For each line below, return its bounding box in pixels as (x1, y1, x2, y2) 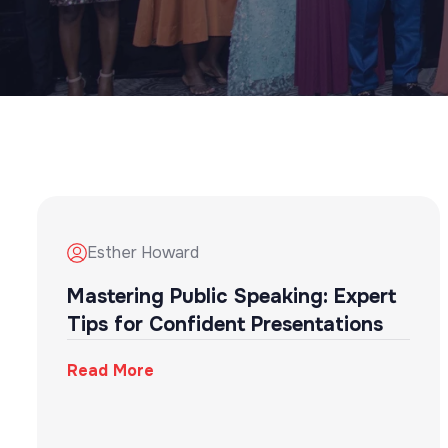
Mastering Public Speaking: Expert (67, 284, 396, 309)
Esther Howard (87, 242, 199, 263)
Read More (67, 360, 154, 381)
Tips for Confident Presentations (67, 312, 383, 337)
